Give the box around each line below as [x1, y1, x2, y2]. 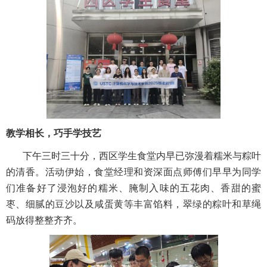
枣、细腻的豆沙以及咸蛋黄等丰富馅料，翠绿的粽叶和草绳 [6, 199, 261, 210]
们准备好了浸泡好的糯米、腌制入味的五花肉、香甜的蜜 [6, 183, 261, 194]
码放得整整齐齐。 [6, 215, 82, 226]
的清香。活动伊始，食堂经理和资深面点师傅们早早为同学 [6, 167, 261, 178]
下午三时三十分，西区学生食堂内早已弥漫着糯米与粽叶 [23, 151, 261, 162]
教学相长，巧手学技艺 [6, 128, 101, 139]
